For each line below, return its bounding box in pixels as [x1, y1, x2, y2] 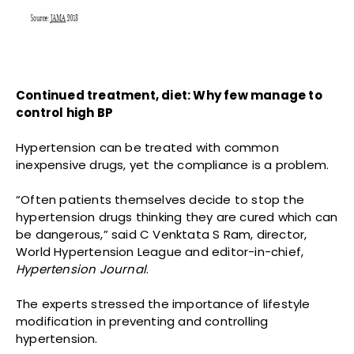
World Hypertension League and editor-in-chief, [16, 243, 304, 261]
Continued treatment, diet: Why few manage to [16, 87, 322, 104]
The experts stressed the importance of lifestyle [16, 296, 311, 313]
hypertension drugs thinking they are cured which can [16, 209, 338, 226]
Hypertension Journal [16, 261, 146, 278]
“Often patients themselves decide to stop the [16, 191, 305, 209]
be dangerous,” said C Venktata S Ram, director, [16, 226, 307, 243]
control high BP [16, 104, 113, 122]
